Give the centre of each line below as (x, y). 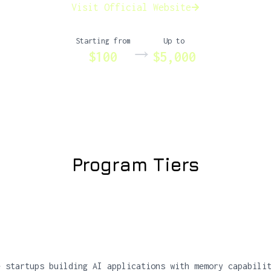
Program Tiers (135, 165)
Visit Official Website (131, 7)
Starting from (103, 41)
